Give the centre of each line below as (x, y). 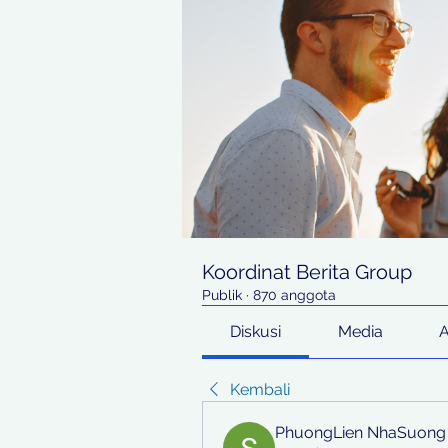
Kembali (260, 389)
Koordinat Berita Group (307, 272)
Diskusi (256, 331)
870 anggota (294, 295)
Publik (222, 295)
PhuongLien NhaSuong (360, 432)
